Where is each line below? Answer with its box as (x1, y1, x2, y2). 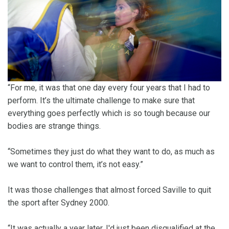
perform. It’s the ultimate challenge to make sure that (8, 96, 195, 106)
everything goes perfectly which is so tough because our (8, 108, 210, 119)
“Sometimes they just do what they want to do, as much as (8, 147, 215, 157)
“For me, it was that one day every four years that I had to (8, 83, 210, 93)
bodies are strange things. (8, 121, 101, 131)
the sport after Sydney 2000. (8, 198, 109, 208)
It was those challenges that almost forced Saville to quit (8, 185, 211, 195)
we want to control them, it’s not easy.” (8, 159, 143, 170)
